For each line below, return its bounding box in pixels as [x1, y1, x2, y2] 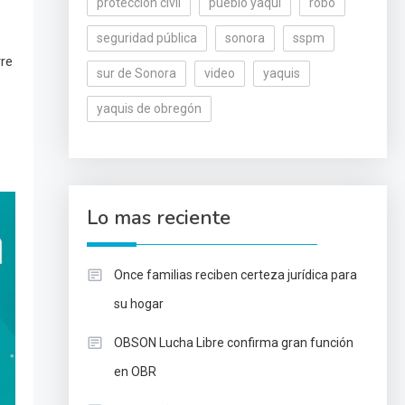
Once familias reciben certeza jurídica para [113, 268, 357, 282]
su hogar [113, 297, 164, 311]
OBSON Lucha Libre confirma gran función [113, 335, 353, 350]
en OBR [113, 364, 156, 379]
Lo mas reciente [86, 204, 231, 231]
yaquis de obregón [96, 101, 202, 116]
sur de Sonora [96, 66, 176, 80]
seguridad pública [96, 31, 197, 45]
